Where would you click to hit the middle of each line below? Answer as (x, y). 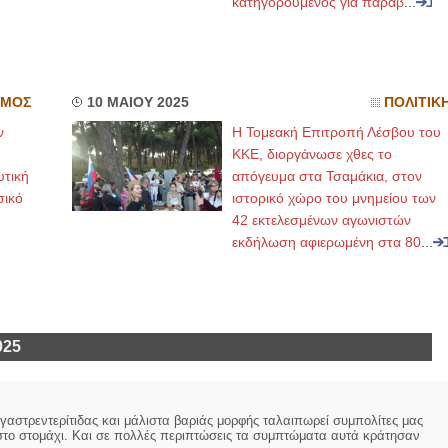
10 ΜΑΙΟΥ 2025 (137, 102)
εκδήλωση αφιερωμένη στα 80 (326, 242)
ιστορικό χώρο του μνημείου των (333, 198)
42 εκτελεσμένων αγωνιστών (321, 220)
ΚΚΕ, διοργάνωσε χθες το (311, 154)
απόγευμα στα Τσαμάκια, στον (326, 176)
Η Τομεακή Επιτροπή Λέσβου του (336, 132)
